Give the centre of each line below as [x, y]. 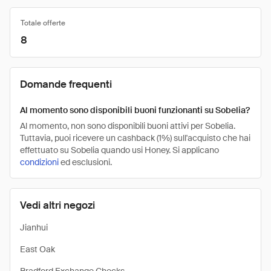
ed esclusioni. [85, 162]
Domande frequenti [66, 84]
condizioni [39, 162]
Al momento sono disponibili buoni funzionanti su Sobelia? [135, 110]
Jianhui [34, 227]
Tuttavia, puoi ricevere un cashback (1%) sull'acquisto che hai [135, 138]
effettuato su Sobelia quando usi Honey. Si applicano [119, 150]
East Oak [38, 249]
